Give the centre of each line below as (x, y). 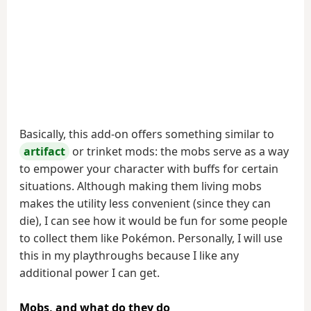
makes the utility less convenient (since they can (145, 203)
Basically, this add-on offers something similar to (147, 134)
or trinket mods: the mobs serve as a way (179, 151)
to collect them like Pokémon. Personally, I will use (151, 238)
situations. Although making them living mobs (141, 186)
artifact (44, 151)
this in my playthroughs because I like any (129, 255)
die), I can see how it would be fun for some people (153, 221)
